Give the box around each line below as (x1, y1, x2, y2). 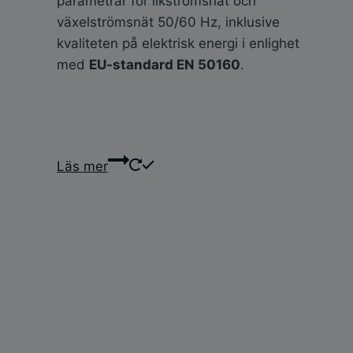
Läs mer (57, 158, 108, 175)
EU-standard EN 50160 (89, 57, 240, 73)
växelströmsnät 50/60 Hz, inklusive (57, 14, 280, 31)
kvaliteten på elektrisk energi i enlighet (57, 35, 299, 52)
